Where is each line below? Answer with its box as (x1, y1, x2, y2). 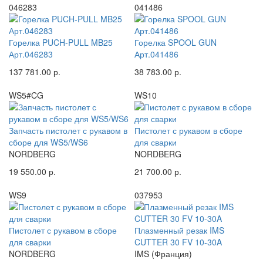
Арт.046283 (9, 48, 53, 60)
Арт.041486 (134, 48, 178, 60)
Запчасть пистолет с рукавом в (9, 124, 127, 136)
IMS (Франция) (134, 247, 192, 259)
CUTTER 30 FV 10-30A (134, 235, 222, 248)
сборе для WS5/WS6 (9, 136, 88, 148)
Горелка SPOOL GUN (134, 36, 217, 48)
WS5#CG (9, 89, 43, 101)
